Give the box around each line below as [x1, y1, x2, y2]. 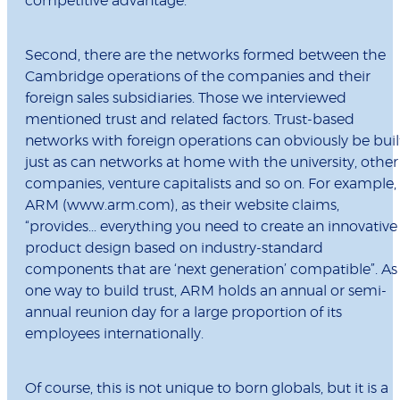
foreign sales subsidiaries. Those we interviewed [25, 91, 346, 106]
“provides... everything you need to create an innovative [25, 220, 397, 235]
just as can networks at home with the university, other [25, 155, 398, 171]
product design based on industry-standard [25, 241, 323, 256]
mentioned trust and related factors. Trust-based [25, 112, 354, 128]
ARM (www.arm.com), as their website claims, [25, 198, 339, 213]
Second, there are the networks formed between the [25, 48, 386, 63]
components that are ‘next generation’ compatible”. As [25, 262, 397, 278]
